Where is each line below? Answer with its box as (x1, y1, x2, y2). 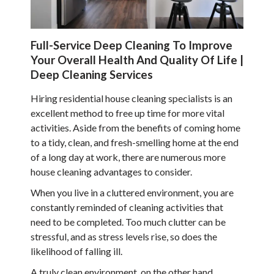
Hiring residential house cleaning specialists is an (31, 92, 232, 104)
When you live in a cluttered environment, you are (31, 186, 234, 198)
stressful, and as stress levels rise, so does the (31, 230, 217, 242)
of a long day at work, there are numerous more (31, 150, 226, 163)
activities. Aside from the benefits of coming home (31, 121, 240, 133)
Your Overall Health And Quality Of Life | (31, 53, 243, 67)
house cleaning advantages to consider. (31, 165, 192, 177)
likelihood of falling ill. (31, 245, 122, 257)
